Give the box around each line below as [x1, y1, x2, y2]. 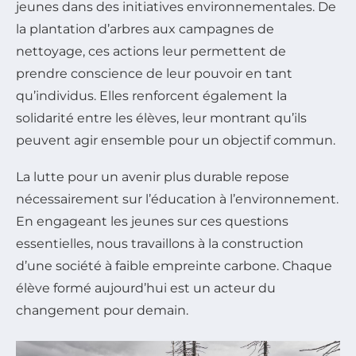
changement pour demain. [16, 303, 188, 319]
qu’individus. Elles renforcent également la [16, 88, 287, 104]
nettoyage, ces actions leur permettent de [16, 44, 286, 60]
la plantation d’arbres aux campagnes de [16, 21, 274, 37]
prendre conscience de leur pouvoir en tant [16, 66, 292, 82]
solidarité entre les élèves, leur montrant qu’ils [16, 110, 307, 126]
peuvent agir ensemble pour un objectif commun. [16, 133, 335, 149]
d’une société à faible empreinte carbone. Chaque [16, 258, 332, 274]
